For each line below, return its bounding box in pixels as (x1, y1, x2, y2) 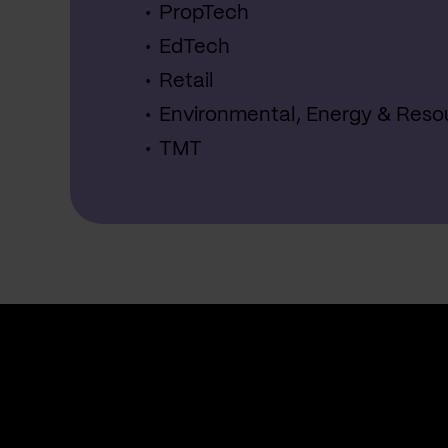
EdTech (159, 38, 230, 57)
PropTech (159, 4, 249, 23)
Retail (159, 72, 214, 91)
